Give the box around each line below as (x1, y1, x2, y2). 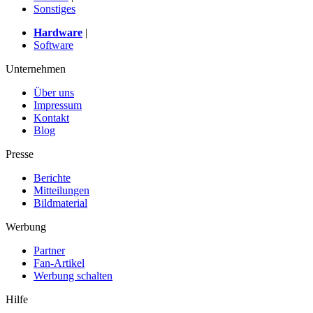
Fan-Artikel (34, 256, 85, 269)
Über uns (34, 86, 74, 99)
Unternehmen (6, 62, 66, 75)
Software (34, 38, 73, 51)
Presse (6, 147, 34, 160)
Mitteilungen (34, 184, 89, 196)
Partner (34, 244, 65, 256)
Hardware (34, 26, 82, 38)
